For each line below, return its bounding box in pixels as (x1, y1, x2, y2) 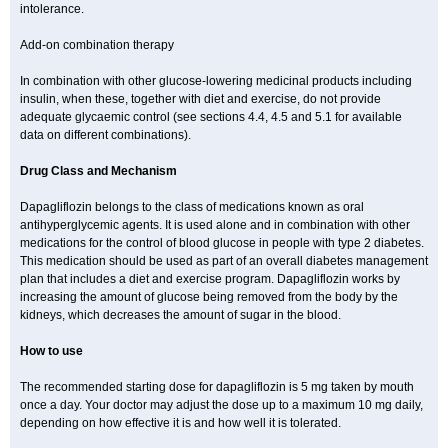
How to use (20, 344, 86, 358)
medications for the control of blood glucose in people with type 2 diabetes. (20, 236, 424, 250)
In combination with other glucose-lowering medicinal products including (20, 74, 412, 88)
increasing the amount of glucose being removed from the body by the (20, 290, 398, 304)
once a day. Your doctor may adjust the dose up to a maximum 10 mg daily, (20, 398, 423, 412)
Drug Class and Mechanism (20, 164, 180, 178)
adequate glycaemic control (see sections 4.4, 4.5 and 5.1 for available (20, 110, 402, 124)
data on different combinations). (20, 128, 191, 142)
